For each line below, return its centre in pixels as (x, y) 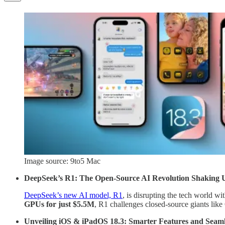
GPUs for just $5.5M (59, 204)
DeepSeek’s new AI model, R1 (73, 195)
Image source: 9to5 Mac (62, 161)
